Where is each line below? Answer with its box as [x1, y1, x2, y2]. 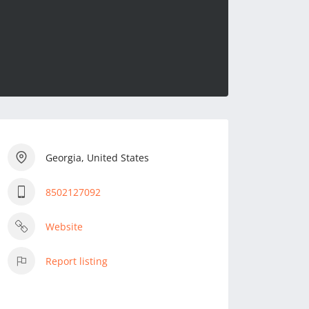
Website [46, 219, 83, 233]
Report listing [46, 254, 108, 268]
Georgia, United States [46, 150, 149, 164]
